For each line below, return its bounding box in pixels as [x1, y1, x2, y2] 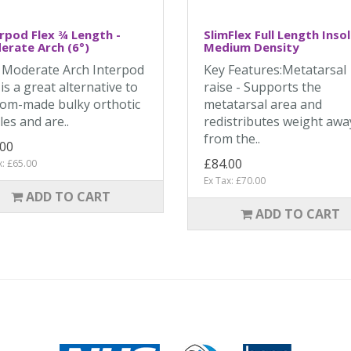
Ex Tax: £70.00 [203, 174, 266, 187]
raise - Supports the [203, 78, 321, 96]
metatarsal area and [203, 96, 322, 113]
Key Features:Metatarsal [203, 61, 346, 78]
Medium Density [203, 39, 299, 55]
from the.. [203, 130, 260, 147]
